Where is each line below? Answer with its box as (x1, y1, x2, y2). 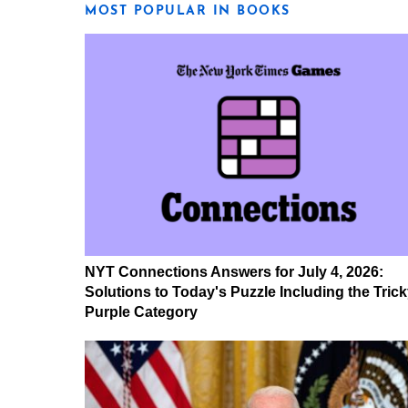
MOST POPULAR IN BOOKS (85, 5, 291, 18)
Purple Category (85, 303, 198, 320)
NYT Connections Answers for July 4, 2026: (85, 263, 383, 280)
